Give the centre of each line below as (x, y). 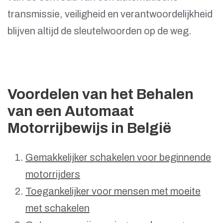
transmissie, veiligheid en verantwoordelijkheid (110, 14)
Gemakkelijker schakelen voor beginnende (118, 158)
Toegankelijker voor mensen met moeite (113, 191)
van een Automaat (71, 111)
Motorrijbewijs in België (89, 128)
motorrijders (53, 174)
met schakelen (57, 208)
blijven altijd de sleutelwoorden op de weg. (100, 31)
